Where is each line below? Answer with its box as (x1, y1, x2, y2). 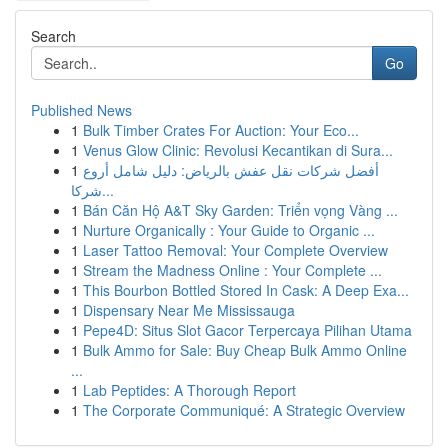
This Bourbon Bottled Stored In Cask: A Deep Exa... (83, 280, 409, 300)
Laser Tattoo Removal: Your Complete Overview (83, 240, 388, 260)
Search (31, 26, 76, 46)
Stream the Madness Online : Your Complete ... (83, 260, 382, 280)
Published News (31, 100, 132, 120)
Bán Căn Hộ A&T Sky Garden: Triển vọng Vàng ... (83, 200, 398, 220)
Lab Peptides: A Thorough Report (83, 380, 296, 400)
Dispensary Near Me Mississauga (83, 300, 295, 320)
